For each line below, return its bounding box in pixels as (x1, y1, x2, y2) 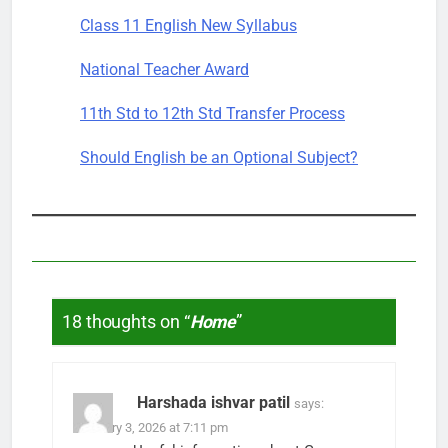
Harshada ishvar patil (137, 392, 290, 412)
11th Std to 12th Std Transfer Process (80, 104, 345, 124)
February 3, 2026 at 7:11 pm (73, 419, 228, 435)
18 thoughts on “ (62, 312, 190, 333)
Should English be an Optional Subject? (80, 148, 358, 168)
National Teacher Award (80, 60, 249, 80)
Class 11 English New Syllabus (80, 16, 297, 36)
